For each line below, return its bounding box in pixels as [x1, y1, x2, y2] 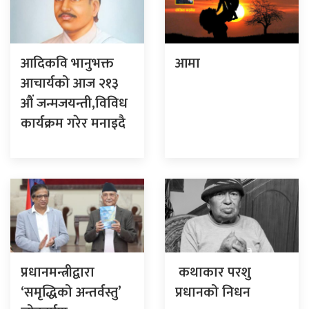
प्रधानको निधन [175, 280, 250, 304]
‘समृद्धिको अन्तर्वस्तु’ [21, 280, 121, 304]
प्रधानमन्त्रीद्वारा [21, 260, 94, 284]
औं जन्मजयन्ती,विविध [21, 92, 128, 116]
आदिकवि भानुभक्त [21, 52, 114, 76]
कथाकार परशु [175, 260, 251, 284]
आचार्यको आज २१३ [21, 72, 119, 96]
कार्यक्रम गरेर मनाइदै [21, 112, 126, 136]
